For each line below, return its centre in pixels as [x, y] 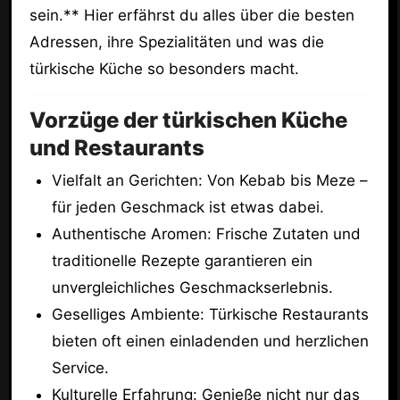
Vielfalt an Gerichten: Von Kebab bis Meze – [210, 180]
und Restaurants [117, 147]
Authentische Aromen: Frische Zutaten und [207, 233]
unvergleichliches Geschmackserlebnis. [193, 287]
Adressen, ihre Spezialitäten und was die [176, 42]
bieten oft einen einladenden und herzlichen [211, 341]
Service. [81, 367]
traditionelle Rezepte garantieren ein [183, 260]
